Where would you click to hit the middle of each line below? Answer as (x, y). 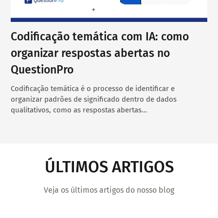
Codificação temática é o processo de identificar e (93, 89)
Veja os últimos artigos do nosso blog (109, 190)
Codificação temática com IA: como (100, 37)
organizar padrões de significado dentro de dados (94, 100)
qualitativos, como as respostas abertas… (79, 110)
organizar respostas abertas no (91, 53)
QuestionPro (42, 70)
